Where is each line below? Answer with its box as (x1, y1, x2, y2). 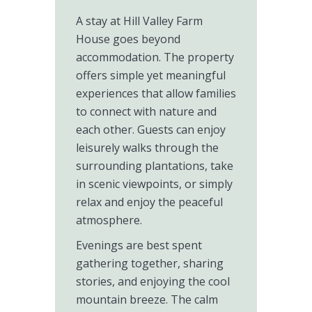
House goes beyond (76, 31, 180, 47)
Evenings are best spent (76, 237, 202, 253)
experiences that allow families (76, 86, 236, 101)
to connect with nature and (76, 104, 217, 119)
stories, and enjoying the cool (76, 274, 230, 289)
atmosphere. (76, 212, 142, 228)
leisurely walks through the (76, 140, 219, 155)
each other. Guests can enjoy (76, 122, 226, 137)
